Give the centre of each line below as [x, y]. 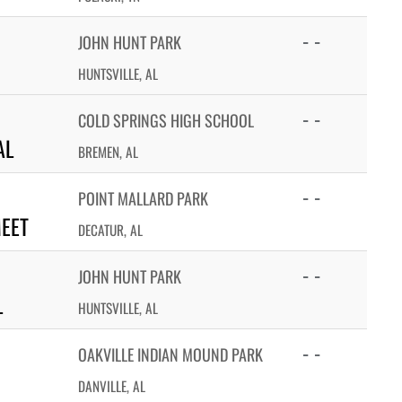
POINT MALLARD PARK [143, 198]
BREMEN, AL [108, 152]
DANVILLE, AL [112, 386]
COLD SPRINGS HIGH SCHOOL [166, 120]
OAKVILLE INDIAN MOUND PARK [170, 354]
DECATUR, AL [110, 230]
